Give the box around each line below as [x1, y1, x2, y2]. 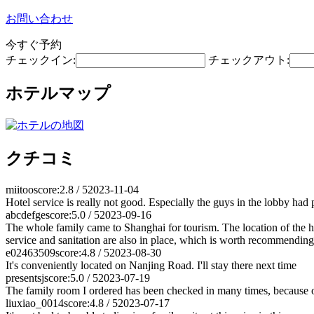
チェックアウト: [208, 54, 289, 66]
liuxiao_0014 [6, 296, 64, 309]
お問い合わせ [6, 13, 73, 25]
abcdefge [6, 208, 46, 221]
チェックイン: [6, 54, 76, 66]
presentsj [6, 271, 44, 284]
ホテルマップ [6, 83, 111, 102]
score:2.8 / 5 [34, 183, 88, 196]
